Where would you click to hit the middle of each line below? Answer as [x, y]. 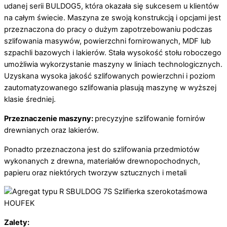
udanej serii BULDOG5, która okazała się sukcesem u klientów [111, 6]
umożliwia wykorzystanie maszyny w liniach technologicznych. [113, 65]
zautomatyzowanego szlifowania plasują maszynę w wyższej [110, 88]
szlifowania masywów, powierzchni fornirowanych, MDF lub [107, 41]
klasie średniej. [30, 100]
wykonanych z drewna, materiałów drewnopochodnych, [102, 161]
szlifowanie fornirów [170, 118]
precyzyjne [115, 118]
